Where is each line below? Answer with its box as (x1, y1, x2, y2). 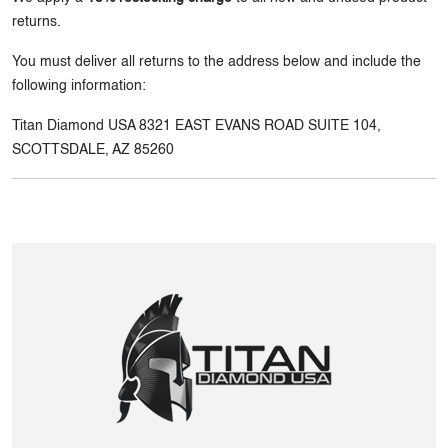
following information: (12, 79, 146, 93)
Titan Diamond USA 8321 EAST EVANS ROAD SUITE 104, (12, 119, 381, 133)
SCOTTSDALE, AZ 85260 (12, 143, 174, 157)
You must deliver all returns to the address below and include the (12, 55, 421, 69)
